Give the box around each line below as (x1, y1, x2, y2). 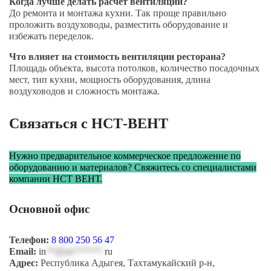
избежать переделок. (9, 31, 94, 41)
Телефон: (9, 235, 49, 245)
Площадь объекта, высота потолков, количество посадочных (9, 63, 260, 73)
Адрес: (9, 258, 38, 268)
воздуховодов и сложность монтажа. (9, 86, 160, 96)
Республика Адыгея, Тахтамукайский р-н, (38, 258, 215, 268)
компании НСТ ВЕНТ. (9, 174, 102, 184)
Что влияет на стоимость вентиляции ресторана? (9, 51, 226, 62)
